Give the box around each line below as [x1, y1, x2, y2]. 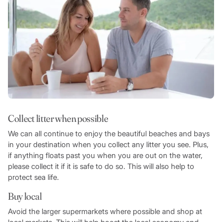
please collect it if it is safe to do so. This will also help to [7, 161, 194, 171]
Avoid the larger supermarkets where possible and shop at [7, 206, 202, 216]
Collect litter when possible [7, 111, 110, 124]
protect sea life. [7, 172, 61, 182]
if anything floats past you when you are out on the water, [7, 150, 203, 160]
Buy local [7, 189, 42, 202]
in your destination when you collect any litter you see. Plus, [7, 139, 209, 149]
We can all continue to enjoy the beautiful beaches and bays [7, 128, 210, 138]
